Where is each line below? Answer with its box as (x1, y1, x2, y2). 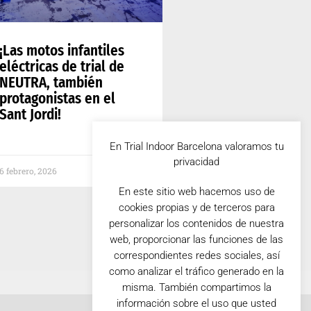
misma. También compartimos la (121, 280, 271, 294)
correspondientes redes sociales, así (113, 249, 280, 262)
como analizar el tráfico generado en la (109, 264, 284, 278)
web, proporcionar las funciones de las (110, 233, 283, 246)
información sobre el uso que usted (117, 296, 276, 310)
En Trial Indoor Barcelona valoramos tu (109, 140, 284, 153)
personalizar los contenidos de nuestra (109, 217, 284, 230)
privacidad (174, 155, 219, 168)
